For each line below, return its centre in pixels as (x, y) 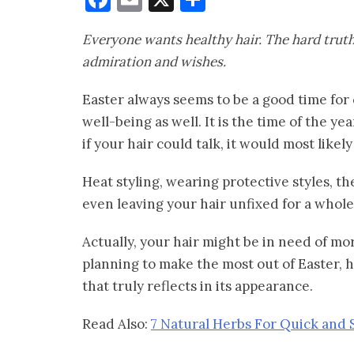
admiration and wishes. (154, 62)
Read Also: (117, 324)
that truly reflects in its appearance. (198, 286)
